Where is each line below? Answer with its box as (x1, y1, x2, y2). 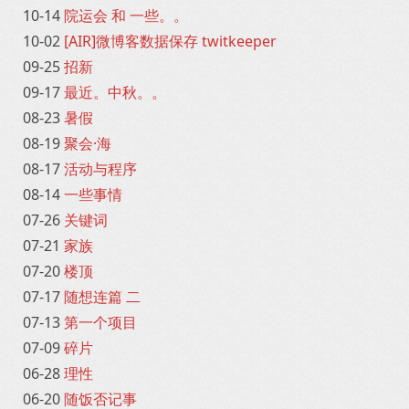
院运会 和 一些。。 (64, 5, 188, 26)
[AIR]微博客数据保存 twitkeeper (64, 31, 277, 51)
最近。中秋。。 (64, 82, 166, 102)
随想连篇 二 (64, 287, 141, 307)
